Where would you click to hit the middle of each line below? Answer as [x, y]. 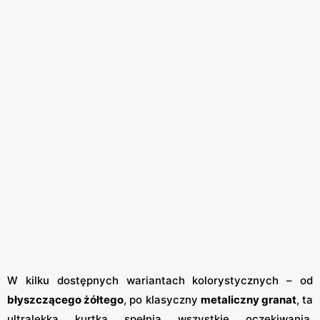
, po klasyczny [162, 300]
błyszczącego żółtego [66, 300]
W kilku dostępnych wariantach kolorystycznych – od [160, 281]
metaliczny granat [248, 300]
